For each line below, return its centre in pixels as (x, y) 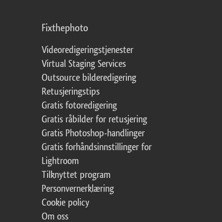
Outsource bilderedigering (89, 78)
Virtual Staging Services (84, 64)
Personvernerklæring (78, 189)
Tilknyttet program (76, 175)
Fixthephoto (65, 28)
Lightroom (60, 161)
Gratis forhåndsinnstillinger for (97, 147)
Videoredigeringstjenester (87, 50)
